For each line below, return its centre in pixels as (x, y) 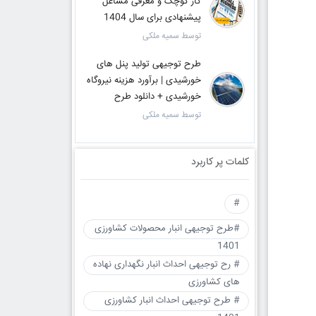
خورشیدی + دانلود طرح (157, 97)
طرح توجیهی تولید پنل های (148, 64)
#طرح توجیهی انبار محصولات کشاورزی (167, 229)
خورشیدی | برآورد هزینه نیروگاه (144, 80)
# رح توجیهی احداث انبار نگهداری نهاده (166, 265)
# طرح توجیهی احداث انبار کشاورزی (172, 300)
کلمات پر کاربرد (220, 162)
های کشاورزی (214, 282)
